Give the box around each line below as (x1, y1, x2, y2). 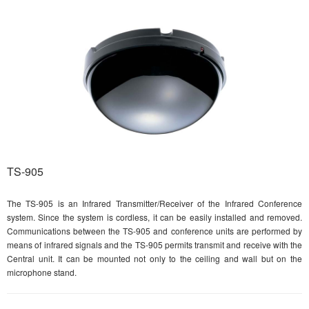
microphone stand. (7, 266, 77, 279)
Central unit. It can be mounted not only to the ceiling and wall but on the (7, 252, 302, 265)
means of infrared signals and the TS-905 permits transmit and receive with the (7, 239, 302, 251)
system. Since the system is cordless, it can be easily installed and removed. (7, 211, 302, 223)
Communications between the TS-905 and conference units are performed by (7, 225, 302, 237)
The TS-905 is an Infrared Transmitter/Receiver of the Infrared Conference (7, 197, 302, 210)
